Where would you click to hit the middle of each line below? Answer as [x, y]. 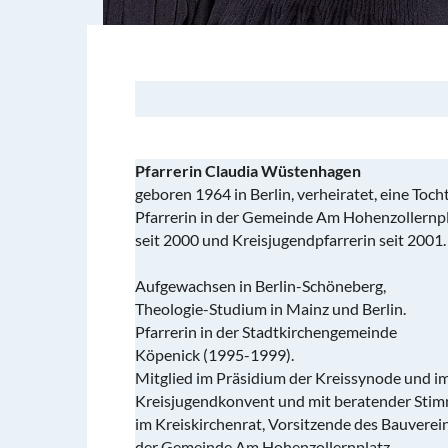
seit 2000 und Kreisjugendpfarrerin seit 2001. [290, 239]
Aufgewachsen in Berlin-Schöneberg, [260, 285]
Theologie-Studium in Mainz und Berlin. [270, 308]
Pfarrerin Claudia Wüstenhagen [248, 170]
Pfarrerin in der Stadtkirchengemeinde [266, 331]
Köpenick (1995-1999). [214, 354]
